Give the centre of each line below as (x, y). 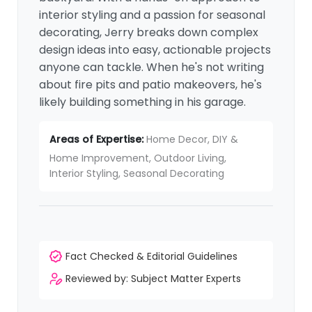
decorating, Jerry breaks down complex (149, 33)
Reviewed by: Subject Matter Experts (154, 279)
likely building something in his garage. (143, 102)
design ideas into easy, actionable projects (155, 50)
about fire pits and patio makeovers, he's (151, 85)
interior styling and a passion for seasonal (153, 15)
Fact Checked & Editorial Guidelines (152, 257)
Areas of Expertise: (97, 140)
